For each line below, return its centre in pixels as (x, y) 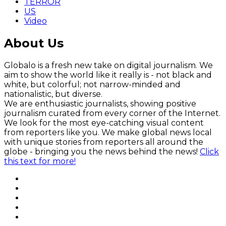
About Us (34, 43)
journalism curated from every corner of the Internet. (112, 114)
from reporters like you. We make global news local (108, 133)
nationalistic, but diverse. (53, 94)
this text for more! (40, 161)
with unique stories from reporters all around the (104, 142)
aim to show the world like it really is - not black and (108, 75)
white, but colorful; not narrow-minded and (92, 85)
